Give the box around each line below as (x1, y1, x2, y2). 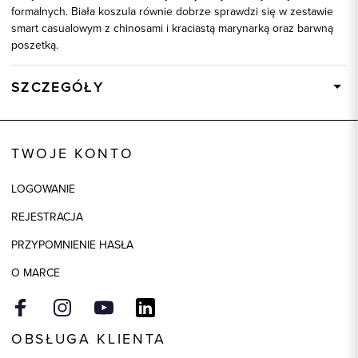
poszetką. (11, 36, 58, 53)
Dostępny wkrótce (185, 102, 276, 119)
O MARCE (11, 264, 60, 280)
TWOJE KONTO (11, 142, 134, 163)
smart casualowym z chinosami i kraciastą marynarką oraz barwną (11, 19, 333, 36)
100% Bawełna (185, 158, 258, 175)
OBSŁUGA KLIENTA (11, 328, 166, 348)
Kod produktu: (11, 130, 81, 147)
